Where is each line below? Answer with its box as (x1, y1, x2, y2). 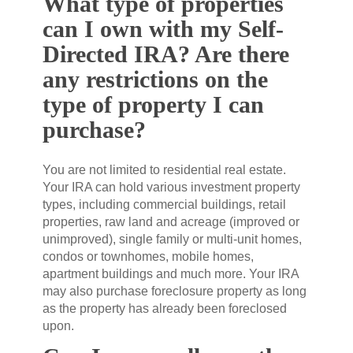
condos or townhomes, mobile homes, (43, 250, 254, 263)
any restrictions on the (43, 66, 268, 92)
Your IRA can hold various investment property (43, 180, 300, 194)
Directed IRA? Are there (43, 41, 289, 67)
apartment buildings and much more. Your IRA (43, 267, 299, 281)
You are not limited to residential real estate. (43, 163, 286, 176)
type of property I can (43, 91, 264, 117)
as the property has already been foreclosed (43, 302, 287, 315)
